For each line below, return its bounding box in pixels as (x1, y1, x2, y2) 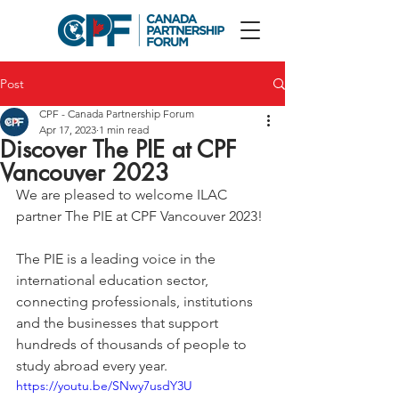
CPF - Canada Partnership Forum (39, 107, 194, 120)
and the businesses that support (16, 314, 222, 331)
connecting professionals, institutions (16, 293, 256, 310)
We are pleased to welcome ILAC (16, 186, 231, 203)
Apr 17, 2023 (39, 123, 96, 136)
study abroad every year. (16, 357, 167, 374)
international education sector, (16, 272, 212, 289)
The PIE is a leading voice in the (16, 250, 219, 267)
